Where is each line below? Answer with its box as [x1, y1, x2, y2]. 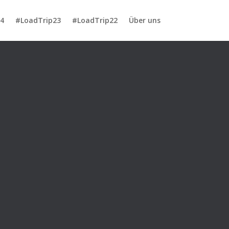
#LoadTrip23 [15, 15, 61, 25]
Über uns [128, 15, 161, 25]
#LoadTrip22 [72, 15, 118, 25]
